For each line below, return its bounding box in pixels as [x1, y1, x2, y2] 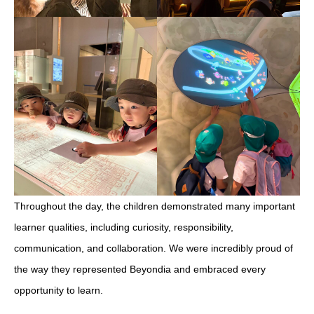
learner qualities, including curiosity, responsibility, [14, 221, 233, 233]
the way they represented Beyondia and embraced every [14, 263, 266, 275]
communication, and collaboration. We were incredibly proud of [14, 242, 293, 254]
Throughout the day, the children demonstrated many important [14, 200, 295, 212]
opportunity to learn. [14, 284, 103, 296]
